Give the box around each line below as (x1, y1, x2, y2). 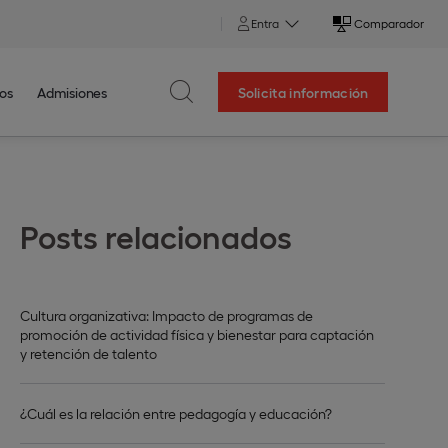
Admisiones (37, 84, 108, 100)
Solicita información (237, 84, 369, 100)
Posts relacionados (20, 216, 292, 255)
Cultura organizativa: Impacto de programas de (20, 307, 313, 324)
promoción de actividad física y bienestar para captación (20, 326, 374, 343)
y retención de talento (20, 345, 157, 362)
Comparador (354, 16, 424, 30)
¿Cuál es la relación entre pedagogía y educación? (20, 405, 332, 422)
